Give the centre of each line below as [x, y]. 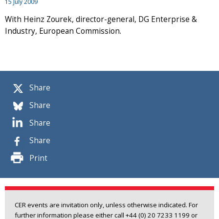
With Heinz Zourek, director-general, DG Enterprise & [101, 19]
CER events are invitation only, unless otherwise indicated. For [106, 205]
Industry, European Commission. [63, 31]
